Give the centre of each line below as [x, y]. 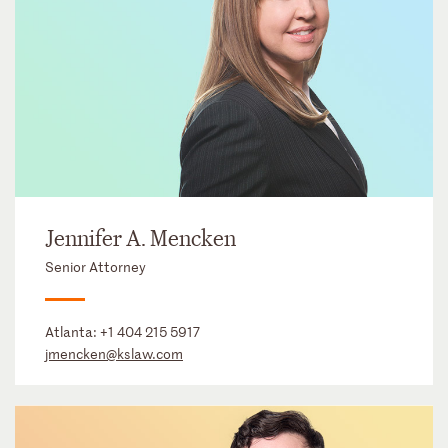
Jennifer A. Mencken [140, 239]
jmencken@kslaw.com [114, 354]
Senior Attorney [95, 267]
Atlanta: [72, 332]
